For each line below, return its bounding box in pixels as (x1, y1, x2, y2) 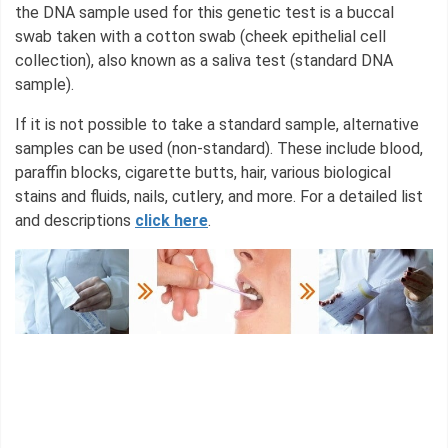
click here (135, 210, 208, 230)
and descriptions (15, 210, 135, 230)
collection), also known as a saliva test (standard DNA (15, 50, 393, 70)
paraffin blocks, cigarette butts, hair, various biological (15, 162, 391, 182)
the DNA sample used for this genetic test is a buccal (15, 2, 394, 22)
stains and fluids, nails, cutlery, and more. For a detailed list (15, 186, 423, 206)
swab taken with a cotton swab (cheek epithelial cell (15, 26, 386, 46)
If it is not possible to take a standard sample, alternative (15, 114, 419, 134)
